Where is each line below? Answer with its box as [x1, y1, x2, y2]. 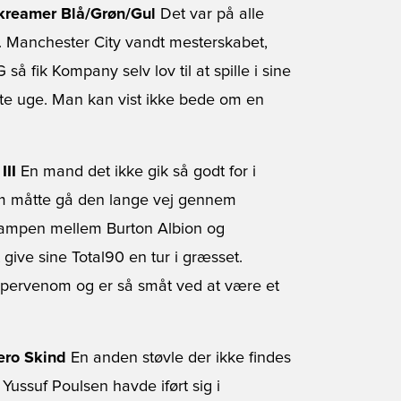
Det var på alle [156, 6, 264, 22]
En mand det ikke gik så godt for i [16, 164, 256, 180]
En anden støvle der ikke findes [66, 350, 291, 366]
